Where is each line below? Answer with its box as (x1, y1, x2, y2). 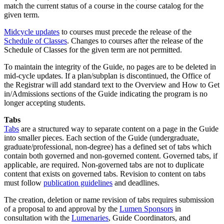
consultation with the (4, 213, 71, 222)
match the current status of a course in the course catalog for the (4, 1, 203, 10)
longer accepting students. (4, 98, 85, 107)
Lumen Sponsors (119, 204, 173, 213)
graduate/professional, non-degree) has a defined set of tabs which (4, 142, 211, 151)
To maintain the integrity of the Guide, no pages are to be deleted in (4, 62, 216, 71)
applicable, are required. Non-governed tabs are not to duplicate (4, 160, 204, 169)
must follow (4, 178, 43, 187)
